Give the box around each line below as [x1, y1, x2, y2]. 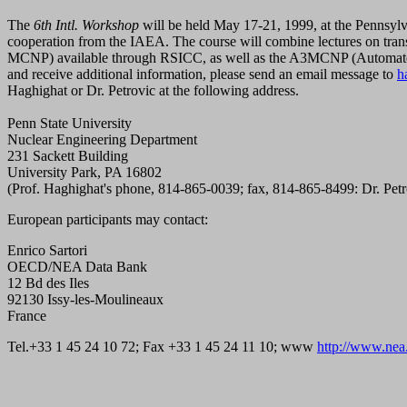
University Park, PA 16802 [7, 164, 162, 180]
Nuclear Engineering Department [7, 131, 197, 147]
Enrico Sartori [7, 242, 87, 258]
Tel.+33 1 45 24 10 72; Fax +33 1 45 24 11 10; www [7, 338, 317, 354]
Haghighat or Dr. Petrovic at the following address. [7, 82, 299, 98]
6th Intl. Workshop [34, 16, 139, 33]
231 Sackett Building [7, 147, 128, 164]
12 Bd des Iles [7, 274, 89, 291]
